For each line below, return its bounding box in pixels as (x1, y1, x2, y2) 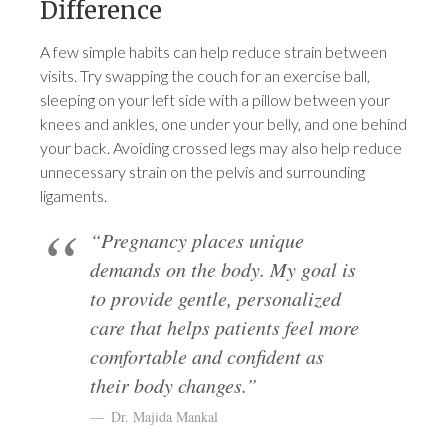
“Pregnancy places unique (90, 227, 305, 254)
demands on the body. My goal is (90, 256, 357, 283)
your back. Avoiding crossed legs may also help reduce (40, 138, 403, 158)
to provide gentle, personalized (90, 285, 342, 312)
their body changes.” (90, 372, 258, 399)
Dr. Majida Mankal (107, 407, 219, 427)
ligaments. (40, 186, 108, 206)
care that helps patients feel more (90, 314, 360, 341)
